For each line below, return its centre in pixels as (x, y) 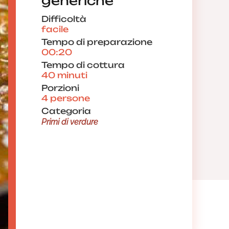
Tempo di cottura (83, 65)
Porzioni (60, 88)
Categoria (66, 111)
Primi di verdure (70, 122)
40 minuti (64, 75)
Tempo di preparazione (97, 42)
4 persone (66, 98)
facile (55, 29)
